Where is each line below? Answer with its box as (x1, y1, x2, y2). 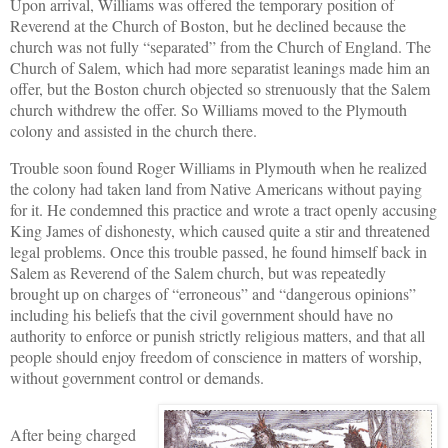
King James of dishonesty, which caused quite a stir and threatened (10, 219, 430, 241)
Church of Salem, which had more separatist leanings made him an (10, 56, 430, 78)
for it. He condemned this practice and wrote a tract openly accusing (10, 198, 437, 220)
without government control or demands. (10, 366, 264, 388)
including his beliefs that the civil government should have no (10, 303, 393, 325)
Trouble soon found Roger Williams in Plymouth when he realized (10, 156, 427, 178)
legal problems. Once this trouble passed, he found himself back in (10, 240, 427, 262)
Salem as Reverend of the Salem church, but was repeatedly (10, 261, 386, 283)
